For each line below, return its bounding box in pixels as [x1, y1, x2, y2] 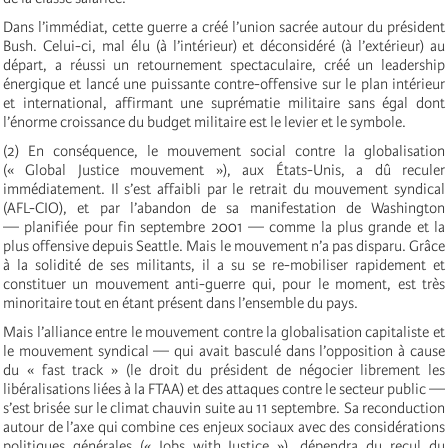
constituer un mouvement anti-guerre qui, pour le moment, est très [3, 275, 445, 294]
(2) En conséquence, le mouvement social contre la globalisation [3, 142, 445, 161]
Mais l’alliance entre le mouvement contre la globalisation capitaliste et [3, 323, 445, 342]
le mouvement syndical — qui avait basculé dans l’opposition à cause [3, 342, 445, 361]
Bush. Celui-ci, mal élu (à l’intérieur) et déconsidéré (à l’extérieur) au [3, 37, 445, 56]
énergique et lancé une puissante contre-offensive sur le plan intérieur [3, 75, 445, 94]
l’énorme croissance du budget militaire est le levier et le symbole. [3, 113, 406, 132]
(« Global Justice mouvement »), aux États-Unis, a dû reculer [3, 161, 445, 180]
